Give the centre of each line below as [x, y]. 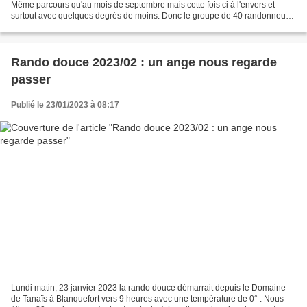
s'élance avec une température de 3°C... [85, 26]
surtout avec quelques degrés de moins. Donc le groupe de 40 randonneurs [152, 15]
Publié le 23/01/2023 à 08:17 [65, 105]
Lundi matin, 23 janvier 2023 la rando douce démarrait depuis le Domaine [148, 288]
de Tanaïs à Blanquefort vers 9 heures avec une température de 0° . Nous [147, 299]
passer [31, 79]
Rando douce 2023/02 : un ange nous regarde [144, 62]
